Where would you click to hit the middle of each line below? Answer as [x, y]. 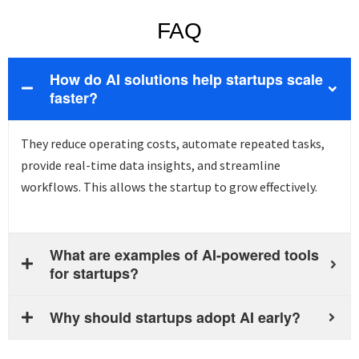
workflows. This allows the [95, 186]
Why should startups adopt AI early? [175, 317]
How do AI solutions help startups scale [186, 79]
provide [41, 165]
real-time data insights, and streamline [171, 165]
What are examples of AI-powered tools [184, 254]
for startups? [94, 273]
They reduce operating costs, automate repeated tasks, [173, 143]
